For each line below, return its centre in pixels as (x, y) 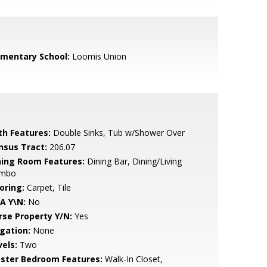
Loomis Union (98, 56)
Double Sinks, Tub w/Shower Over (117, 133)
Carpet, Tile (47, 187)
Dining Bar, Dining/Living (133, 161)
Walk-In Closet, (132, 259)
